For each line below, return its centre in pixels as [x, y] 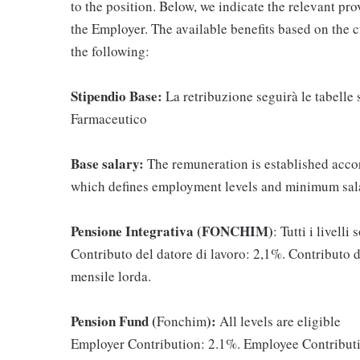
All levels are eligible [278, 321]
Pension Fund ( [114, 321]
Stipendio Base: [118, 96]
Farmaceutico [109, 119]
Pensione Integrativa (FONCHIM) [172, 231]
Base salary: [107, 164]
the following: [110, 51]
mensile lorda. [111, 276]
